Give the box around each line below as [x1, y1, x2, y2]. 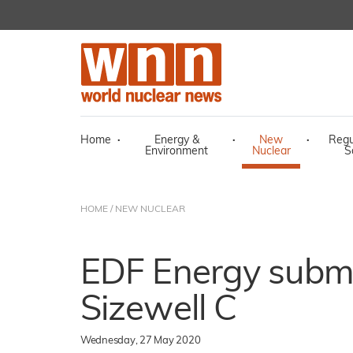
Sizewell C [80, 294, 237, 329]
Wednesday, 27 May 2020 [80, 336, 201, 346]
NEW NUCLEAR [115, 205, 185, 214]
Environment [145, 146, 208, 158]
